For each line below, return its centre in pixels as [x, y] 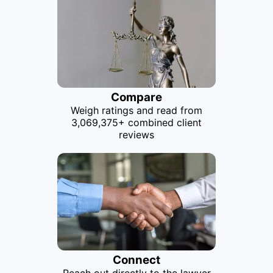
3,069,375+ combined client [136, 122]
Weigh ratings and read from [136, 110]
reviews [136, 135]
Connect [136, 260]
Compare [136, 97]
